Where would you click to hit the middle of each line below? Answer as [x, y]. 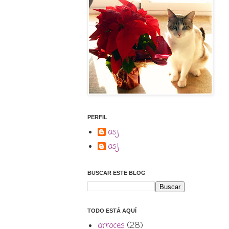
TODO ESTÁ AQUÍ [112, 211]
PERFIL [97, 117]
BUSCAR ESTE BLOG [117, 173]
